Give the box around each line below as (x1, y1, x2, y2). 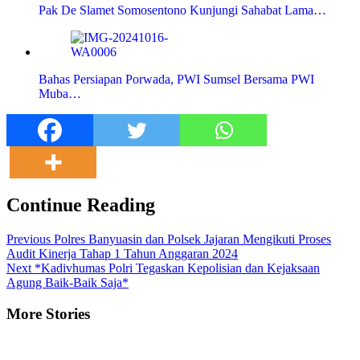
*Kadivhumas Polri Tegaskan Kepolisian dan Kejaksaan (31, 261, 320, 276)
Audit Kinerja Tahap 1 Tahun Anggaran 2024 (6, 247, 238, 261)
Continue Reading (6, 194, 155, 216)
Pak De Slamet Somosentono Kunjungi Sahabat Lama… (39, 3, 326, 18)
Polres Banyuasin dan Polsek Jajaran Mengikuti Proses (51, 232, 331, 247)
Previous (6, 232, 51, 247)
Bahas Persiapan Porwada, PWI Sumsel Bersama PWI (39, 72, 314, 87)
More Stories (6, 305, 90, 322)
